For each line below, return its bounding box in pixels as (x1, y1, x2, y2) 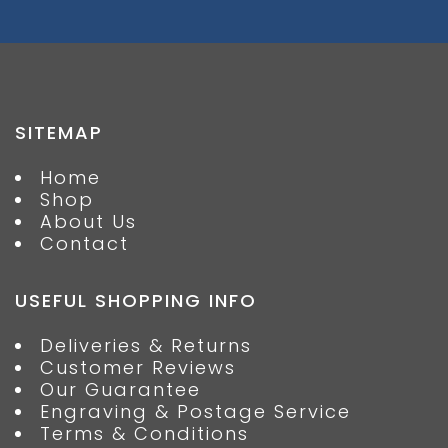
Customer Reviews (40, 355, 236, 381)
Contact (40, 231, 129, 257)
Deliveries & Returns (40, 333, 252, 359)
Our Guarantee (40, 377, 201, 403)
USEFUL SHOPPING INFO (15, 288, 257, 314)
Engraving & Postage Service (40, 399, 351, 425)
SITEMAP (15, 120, 103, 146)
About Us (40, 209, 137, 235)
